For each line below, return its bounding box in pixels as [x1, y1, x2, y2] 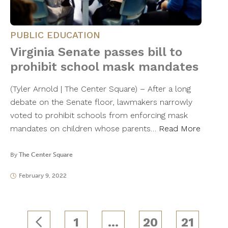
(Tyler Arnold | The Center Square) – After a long [10, 84, 191, 94]
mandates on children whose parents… [10, 124, 159, 134]
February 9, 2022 [18, 172, 67, 180]
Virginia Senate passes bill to [10, 45, 182, 60]
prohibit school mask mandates [10, 60, 198, 74]
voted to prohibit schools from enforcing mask [10, 110, 188, 121]
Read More [159, 124, 201, 134]
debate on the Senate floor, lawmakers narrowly [10, 97, 192, 107]
